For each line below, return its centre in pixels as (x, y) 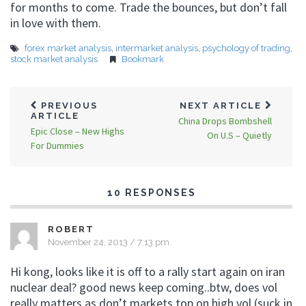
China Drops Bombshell (225, 121)
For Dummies (57, 145)
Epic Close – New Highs (78, 131)
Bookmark (143, 59)
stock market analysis (54, 59)
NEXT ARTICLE (222, 106)
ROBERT (71, 229)
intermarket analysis (157, 48)
